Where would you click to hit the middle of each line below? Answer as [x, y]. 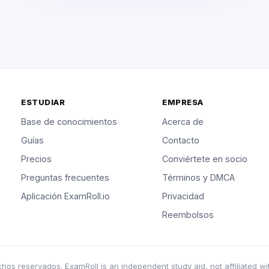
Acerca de [183, 122]
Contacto [181, 141]
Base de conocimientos [69, 122]
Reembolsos [188, 215]
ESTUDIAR [43, 102]
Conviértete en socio [205, 159]
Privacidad [183, 196]
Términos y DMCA [199, 178]
